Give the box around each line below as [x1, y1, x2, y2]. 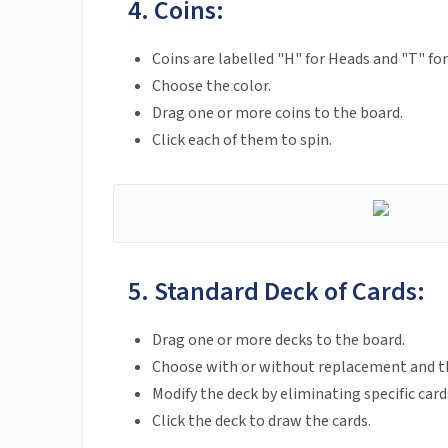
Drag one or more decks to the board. [152, 329, 405, 352]
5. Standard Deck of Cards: [128, 273, 425, 311]
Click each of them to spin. [152, 129, 332, 152]
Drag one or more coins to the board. [152, 102, 403, 125]
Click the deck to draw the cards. [152, 410, 371, 433]
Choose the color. [152, 75, 271, 98]
